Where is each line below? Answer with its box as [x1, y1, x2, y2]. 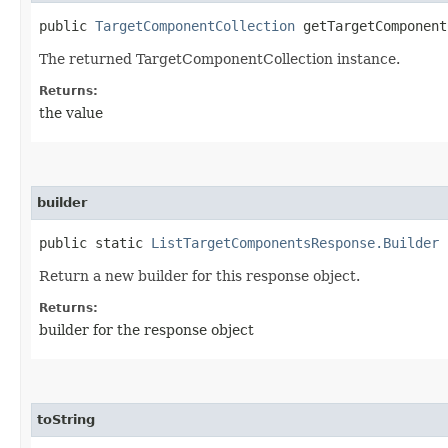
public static [39, 234, 151, 251]
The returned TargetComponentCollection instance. [39, 50, 400, 67]
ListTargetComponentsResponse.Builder [151, 234, 439, 251]
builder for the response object [39, 321, 254, 338]
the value [39, 104, 103, 121]
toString [37, 411, 95, 427]
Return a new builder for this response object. [39, 267, 360, 284]
